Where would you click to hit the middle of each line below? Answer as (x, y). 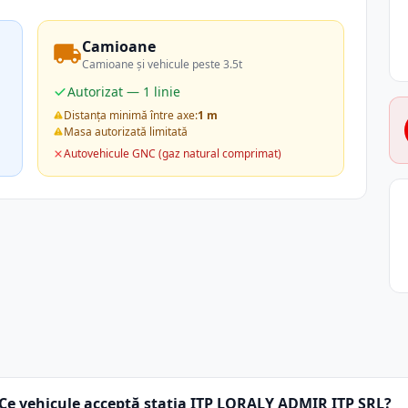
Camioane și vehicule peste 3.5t (163, 64)
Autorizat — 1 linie (124, 92)
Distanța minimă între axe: (131, 115)
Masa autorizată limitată (126, 132)
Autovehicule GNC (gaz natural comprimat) (173, 153)
